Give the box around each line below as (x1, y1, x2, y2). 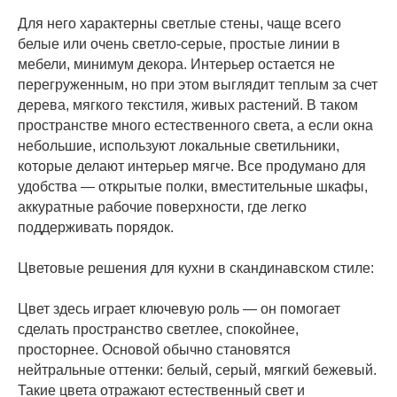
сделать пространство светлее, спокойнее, (18, 321, 299, 337)
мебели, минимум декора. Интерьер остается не (18, 56, 335, 72)
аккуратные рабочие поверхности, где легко (18, 198, 307, 214)
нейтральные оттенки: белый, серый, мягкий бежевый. (18, 362, 377, 378)
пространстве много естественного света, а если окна (18, 117, 373, 133)
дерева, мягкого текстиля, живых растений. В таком (18, 97, 358, 113)
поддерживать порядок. (18, 219, 174, 235)
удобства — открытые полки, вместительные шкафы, (18, 178, 368, 194)
